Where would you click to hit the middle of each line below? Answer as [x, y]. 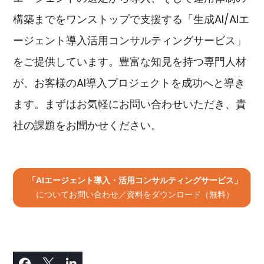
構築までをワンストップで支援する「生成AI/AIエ [131, 19]
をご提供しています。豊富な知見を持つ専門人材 [130, 62]
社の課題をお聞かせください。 [88, 126]
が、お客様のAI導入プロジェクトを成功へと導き [129, 83]
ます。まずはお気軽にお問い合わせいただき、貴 [130, 104]
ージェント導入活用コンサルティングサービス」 [130, 41]
